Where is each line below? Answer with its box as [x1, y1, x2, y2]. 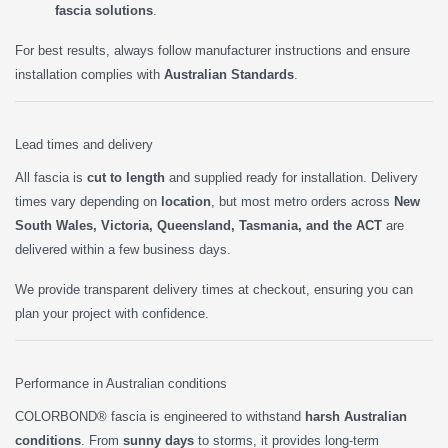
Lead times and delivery [15, 136, 153, 152]
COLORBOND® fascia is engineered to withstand [15, 408, 305, 424]
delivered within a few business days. [15, 241, 231, 257]
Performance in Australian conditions [15, 375, 227, 391]
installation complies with [15, 66, 164, 82]
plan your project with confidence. [15, 305, 209, 321]
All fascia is [15, 169, 87, 185]
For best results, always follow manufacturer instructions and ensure [15, 42, 410, 58]
